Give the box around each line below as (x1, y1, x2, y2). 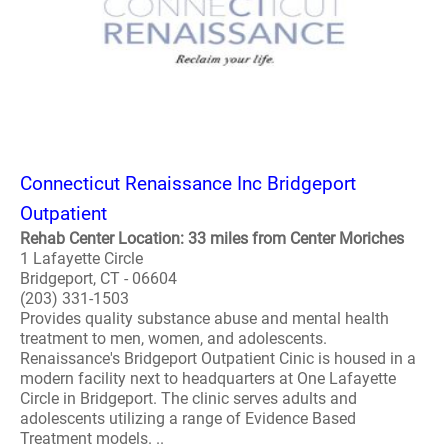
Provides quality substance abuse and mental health (20, 309, 389, 328)
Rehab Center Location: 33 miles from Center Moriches (20, 229, 404, 248)
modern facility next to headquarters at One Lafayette (20, 369, 396, 388)
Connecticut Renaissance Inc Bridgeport (20, 172, 356, 195)
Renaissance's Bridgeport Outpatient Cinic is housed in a (20, 349, 416, 368)
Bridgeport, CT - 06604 (20, 269, 177, 288)
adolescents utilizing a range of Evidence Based (20, 409, 356, 428)
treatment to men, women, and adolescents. (20, 329, 327, 348)
